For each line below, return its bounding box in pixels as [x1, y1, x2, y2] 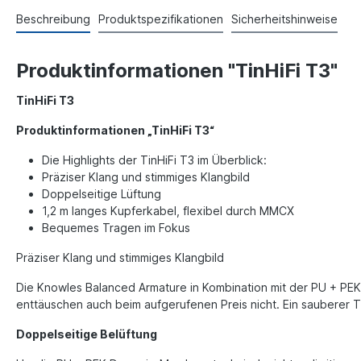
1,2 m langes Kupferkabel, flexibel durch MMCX [42, 203, 294, 218]
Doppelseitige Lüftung [42, 186, 161, 201]
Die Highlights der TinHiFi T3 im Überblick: [42, 152, 267, 167]
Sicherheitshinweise [231, 11, 338, 26]
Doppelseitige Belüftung [16, 326, 157, 341]
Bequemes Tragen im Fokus [42, 220, 190, 234]
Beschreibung [16, 11, 90, 26]
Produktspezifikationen [98, 11, 223, 26]
